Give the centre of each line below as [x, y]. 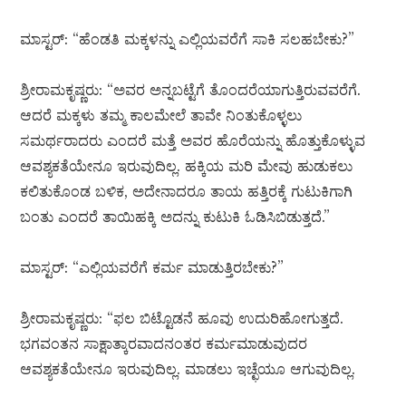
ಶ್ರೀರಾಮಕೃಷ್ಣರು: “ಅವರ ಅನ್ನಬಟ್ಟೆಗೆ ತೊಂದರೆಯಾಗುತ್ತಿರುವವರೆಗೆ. [191, 90]
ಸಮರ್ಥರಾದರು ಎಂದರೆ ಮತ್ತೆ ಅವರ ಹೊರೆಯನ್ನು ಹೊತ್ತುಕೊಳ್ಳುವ [193, 141]
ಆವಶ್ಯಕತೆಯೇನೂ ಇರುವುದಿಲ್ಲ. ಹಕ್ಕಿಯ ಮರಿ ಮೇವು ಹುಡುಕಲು [187, 166]
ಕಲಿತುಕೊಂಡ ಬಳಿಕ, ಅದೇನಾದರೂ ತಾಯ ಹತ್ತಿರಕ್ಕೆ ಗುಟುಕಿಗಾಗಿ [187, 192]
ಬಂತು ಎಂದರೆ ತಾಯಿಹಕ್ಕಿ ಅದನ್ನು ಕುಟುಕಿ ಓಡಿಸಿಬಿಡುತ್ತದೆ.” [175, 217]
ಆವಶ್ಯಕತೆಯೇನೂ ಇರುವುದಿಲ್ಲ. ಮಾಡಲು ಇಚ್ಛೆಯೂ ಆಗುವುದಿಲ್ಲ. [188, 369]
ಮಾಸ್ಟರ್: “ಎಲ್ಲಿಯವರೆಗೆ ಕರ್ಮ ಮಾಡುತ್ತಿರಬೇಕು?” [152, 268]
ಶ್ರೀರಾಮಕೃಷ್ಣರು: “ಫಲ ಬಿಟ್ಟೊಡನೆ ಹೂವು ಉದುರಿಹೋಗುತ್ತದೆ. [182, 319]
